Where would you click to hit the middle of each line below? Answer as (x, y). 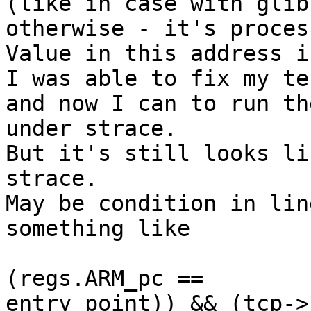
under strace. (91, 129)
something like (98, 229)
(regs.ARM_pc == (118, 279)
